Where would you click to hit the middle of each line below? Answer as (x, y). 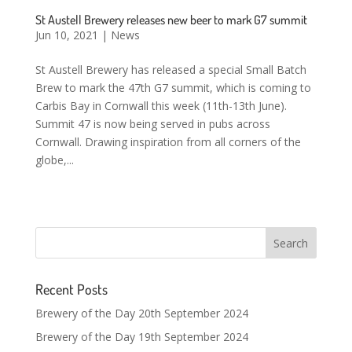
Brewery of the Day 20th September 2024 (141, 313)
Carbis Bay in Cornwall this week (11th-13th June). (161, 105)
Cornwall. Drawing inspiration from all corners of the (168, 141)
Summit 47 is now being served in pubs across (152, 123)
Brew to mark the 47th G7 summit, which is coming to (173, 87)
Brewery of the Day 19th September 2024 (141, 336)
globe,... (54, 159)
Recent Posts (71, 289)
